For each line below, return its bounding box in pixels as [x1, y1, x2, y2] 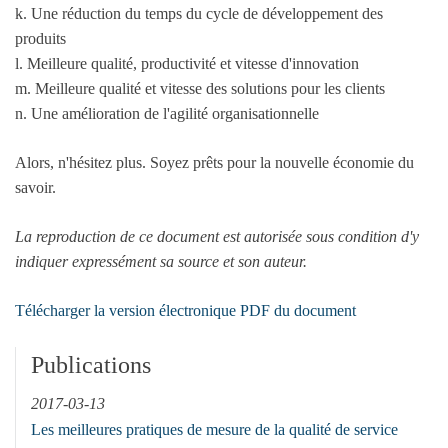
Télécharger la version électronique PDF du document [15, 302, 356, 320]
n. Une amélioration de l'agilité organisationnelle [15, 105, 319, 123]
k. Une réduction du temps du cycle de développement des [15, 5, 383, 23]
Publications [31, 352, 151, 379]
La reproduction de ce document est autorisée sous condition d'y [15, 228, 419, 246]
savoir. [15, 179, 56, 197]
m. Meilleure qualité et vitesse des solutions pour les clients [15, 80, 385, 98]
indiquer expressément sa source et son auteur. [15, 253, 307, 271]
